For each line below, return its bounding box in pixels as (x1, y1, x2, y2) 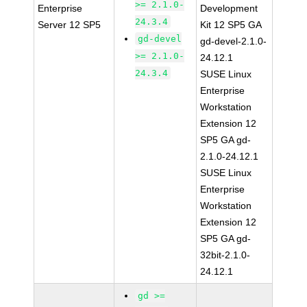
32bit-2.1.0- (200, 249, 251, 260)
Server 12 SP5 (38, 19, 101, 30)
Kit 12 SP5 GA (200, 19, 262, 30)
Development (200, 3, 258, 14)
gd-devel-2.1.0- (200, 36, 267, 47)
